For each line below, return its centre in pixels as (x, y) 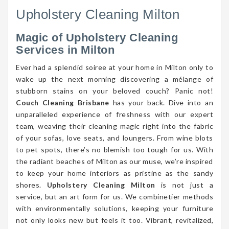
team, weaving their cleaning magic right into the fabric (114, 126)
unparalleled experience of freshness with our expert (114, 114)
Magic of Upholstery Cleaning (97, 38)
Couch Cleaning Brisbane (63, 102)
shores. (31, 185)
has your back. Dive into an (161, 102)
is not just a (184, 185)
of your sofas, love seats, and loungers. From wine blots (114, 138)
